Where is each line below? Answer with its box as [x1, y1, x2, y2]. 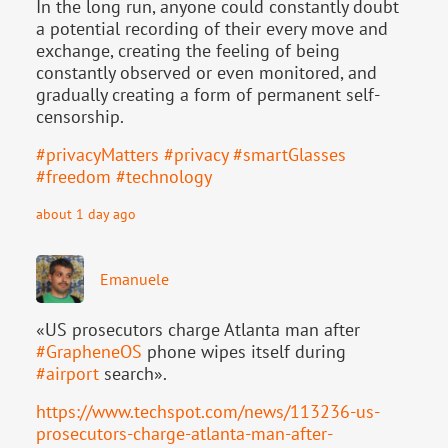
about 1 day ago [36, 203, 136, 223]
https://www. [36, 399, 134, 423]
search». [99, 361, 167, 385]
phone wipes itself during [142, 339, 346, 363]
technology [126, 164, 212, 188]
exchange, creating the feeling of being [36, 38, 340, 62]
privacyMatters [46, 142, 159, 166]
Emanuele [100, 268, 169, 289]
